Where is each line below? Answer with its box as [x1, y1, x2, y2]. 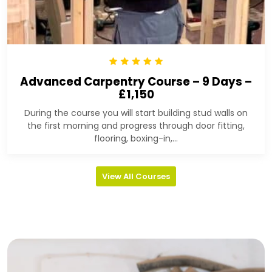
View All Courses [102, 170, 170, 182]
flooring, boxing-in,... [94, 132, 178, 144]
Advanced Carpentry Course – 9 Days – [20, 73, 252, 89]
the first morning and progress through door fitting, [27, 119, 245, 132]
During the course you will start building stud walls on [24, 106, 248, 119]
